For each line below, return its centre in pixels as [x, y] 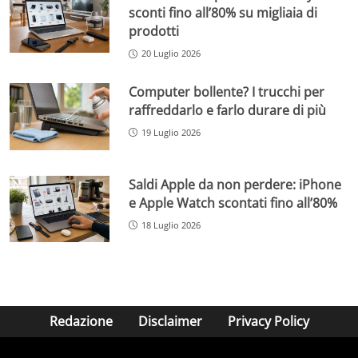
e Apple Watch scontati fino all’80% [233, 203]
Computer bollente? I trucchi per [227, 92]
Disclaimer [170, 322]
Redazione [81, 322]
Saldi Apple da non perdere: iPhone [235, 184]
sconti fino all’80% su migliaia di [223, 13]
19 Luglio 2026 [171, 133]
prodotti [154, 32]
